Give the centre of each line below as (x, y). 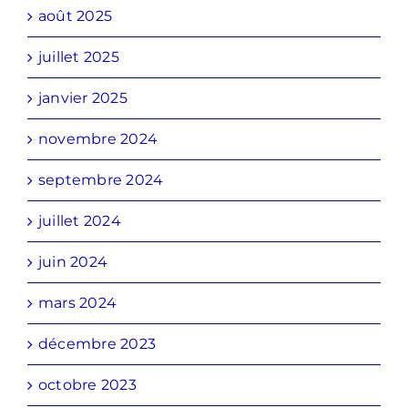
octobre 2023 (87, 385)
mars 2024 (78, 303)
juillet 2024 (80, 221)
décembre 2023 (97, 344)
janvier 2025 (83, 98)
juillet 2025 (79, 57)
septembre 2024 (101, 180)
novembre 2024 (98, 139)
